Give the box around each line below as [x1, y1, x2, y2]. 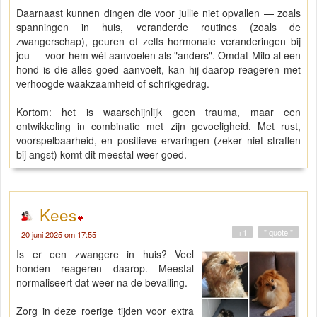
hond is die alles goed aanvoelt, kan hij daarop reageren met [16, 62, 301, 77]
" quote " [264, 226, 293, 238]
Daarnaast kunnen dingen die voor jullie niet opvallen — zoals [16, 6, 301, 21]
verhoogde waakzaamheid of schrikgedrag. [16, 76, 209, 91]
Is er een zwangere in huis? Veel [16, 247, 195, 262]
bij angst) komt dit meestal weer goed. [16, 147, 187, 162]
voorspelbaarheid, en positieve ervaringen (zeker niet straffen [16, 133, 301, 148]
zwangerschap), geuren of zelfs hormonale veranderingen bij [16, 34, 301, 49]
